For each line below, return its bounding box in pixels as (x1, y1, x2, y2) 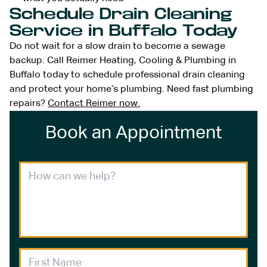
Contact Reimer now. (48, 98, 140, 108)
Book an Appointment (45, 124, 222, 142)
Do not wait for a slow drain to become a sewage (10, 41, 225, 51)
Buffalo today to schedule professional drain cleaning (10, 70, 245, 80)
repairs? (10, 98, 48, 108)
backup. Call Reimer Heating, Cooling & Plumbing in (10, 55, 236, 66)
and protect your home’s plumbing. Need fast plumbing (10, 84, 253, 94)
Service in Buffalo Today (10, 21, 238, 39)
